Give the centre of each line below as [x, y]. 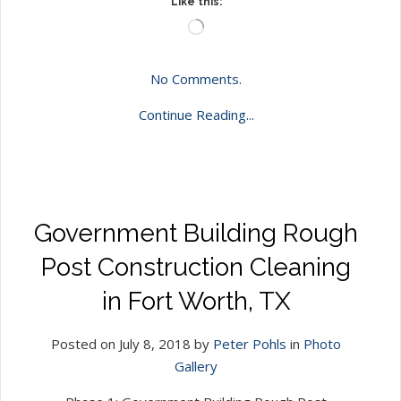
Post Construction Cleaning [196, 267]
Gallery [196, 366]
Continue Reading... [196, 114]
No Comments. [196, 78]
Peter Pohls [250, 343]
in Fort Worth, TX [196, 301]
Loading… [228, 26]
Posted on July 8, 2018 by [132, 343]
